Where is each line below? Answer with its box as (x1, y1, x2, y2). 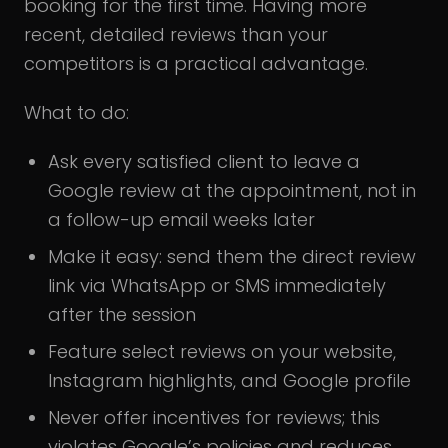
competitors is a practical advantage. (24, 51, 368, 77)
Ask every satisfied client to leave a (48, 149, 360, 175)
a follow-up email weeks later (48, 207, 315, 233)
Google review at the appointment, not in (48, 178, 416, 204)
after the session (48, 302, 196, 328)
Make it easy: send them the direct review (48, 244, 416, 270)
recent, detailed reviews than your (24, 22, 328, 48)
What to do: (24, 100, 129, 126)
